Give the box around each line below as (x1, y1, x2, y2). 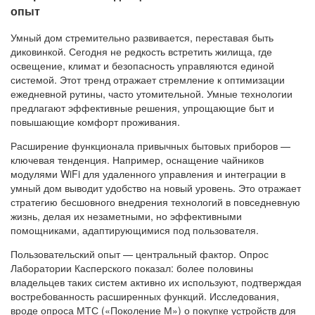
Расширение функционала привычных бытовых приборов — (11, 139, 290, 153)
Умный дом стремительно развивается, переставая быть (11, 30, 274, 45)
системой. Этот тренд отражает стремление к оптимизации (11, 72, 285, 87)
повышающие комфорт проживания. (11, 115, 180, 129)
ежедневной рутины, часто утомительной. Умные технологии (11, 86, 292, 101)
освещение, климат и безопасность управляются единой (11, 58, 274, 73)
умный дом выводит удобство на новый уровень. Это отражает (11, 181, 301, 195)
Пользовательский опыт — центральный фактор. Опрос (11, 247, 269, 262)
